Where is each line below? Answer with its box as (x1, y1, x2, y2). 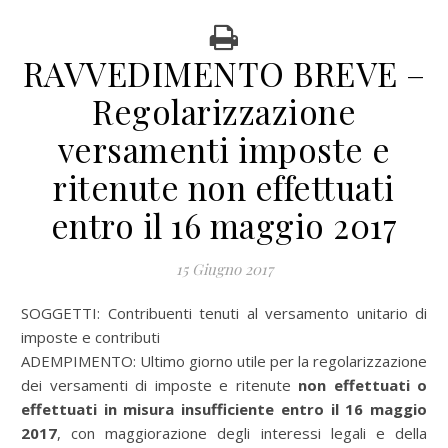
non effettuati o (298, 375, 427, 395)
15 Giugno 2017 (175, 259, 273, 279)
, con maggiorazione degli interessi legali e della (57, 423, 427, 443)
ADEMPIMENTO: (21, 351, 140, 371)
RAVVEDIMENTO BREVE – (22, 51, 426, 95)
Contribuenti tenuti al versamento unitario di (107, 303, 427, 323)
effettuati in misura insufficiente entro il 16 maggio (21, 399, 427, 419)
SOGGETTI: (29, 303, 108, 323)
